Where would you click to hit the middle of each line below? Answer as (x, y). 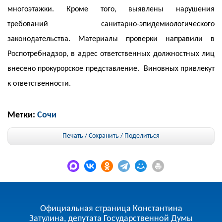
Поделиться (142, 136)
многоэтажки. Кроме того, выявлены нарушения (111, 9)
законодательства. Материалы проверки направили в (111, 39)
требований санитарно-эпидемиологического (111, 24)
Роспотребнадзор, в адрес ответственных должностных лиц (111, 54)
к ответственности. (39, 84)
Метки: (22, 115)
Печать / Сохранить (91, 136)
